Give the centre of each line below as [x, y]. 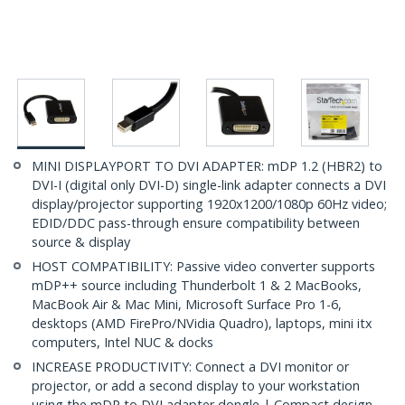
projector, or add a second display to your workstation [196, 386]
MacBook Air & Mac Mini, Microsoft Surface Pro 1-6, [187, 305]
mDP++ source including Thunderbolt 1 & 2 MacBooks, [197, 286]
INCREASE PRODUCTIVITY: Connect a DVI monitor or [190, 367]
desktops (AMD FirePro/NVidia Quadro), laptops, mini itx [202, 324]
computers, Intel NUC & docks [122, 343]
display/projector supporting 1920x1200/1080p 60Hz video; [209, 204]
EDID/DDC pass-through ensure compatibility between [196, 223]
